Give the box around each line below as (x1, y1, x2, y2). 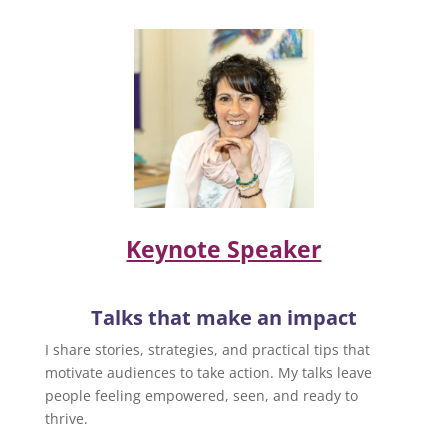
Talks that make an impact (90, 304, 357, 332)
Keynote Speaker (126, 233, 322, 266)
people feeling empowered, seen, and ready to (44, 386, 358, 406)
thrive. (44, 409, 88, 429)
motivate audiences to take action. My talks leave (44, 363, 372, 383)
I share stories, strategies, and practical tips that (44, 340, 370, 360)
